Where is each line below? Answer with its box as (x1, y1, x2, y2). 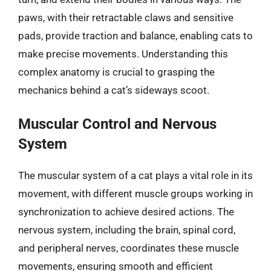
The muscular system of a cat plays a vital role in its (18, 169, 253, 181)
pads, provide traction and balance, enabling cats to (18, 29, 253, 42)
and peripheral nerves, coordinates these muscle (18, 242, 239, 254)
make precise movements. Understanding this (18, 47, 228, 60)
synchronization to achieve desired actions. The (18, 206, 234, 218)
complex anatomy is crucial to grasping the (18, 65, 215, 78)
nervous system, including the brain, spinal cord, (18, 224, 235, 236)
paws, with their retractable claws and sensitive (18, 11, 233, 24)
